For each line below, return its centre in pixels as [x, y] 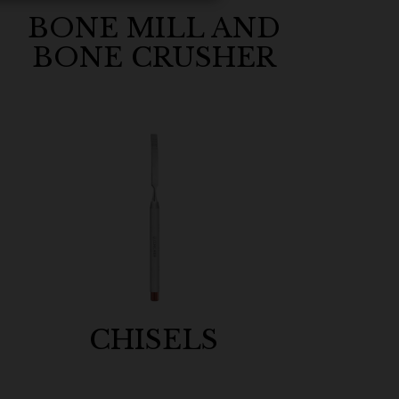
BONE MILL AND [154, 28]
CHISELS [154, 340]
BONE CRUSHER [154, 57]
